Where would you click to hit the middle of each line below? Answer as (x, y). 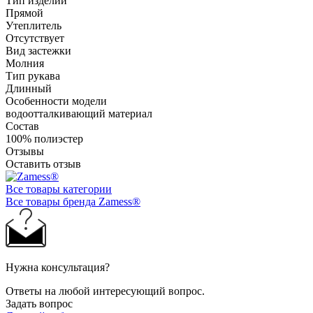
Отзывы (25, 151)
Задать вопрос (39, 303)
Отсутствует (35, 38)
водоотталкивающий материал (79, 113)
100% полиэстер (44, 138)
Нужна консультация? (58, 267)
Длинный (29, 88)
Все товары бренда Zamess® (73, 201)
